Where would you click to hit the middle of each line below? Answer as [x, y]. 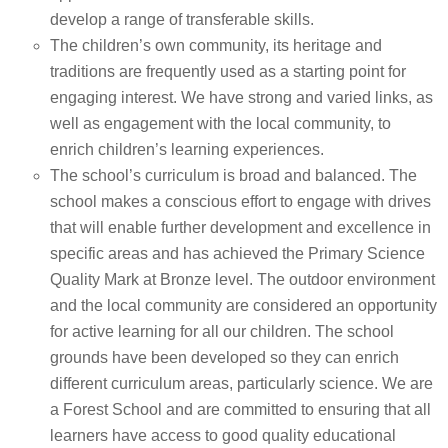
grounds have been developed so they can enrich [224, 357]
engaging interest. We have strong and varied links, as [241, 97]
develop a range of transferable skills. [182, 19]
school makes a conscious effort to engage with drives [240, 201]
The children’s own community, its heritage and [216, 45]
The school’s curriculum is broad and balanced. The [233, 175]
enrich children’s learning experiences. [187, 149]
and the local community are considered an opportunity [243, 305]
